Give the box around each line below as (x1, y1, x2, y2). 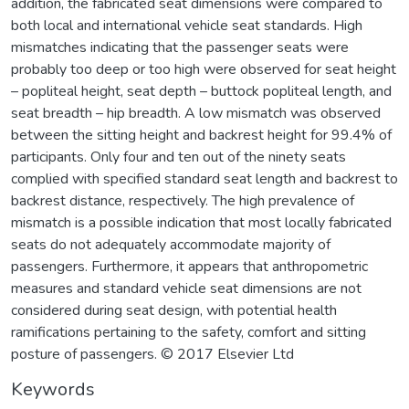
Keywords (11, 376, 95, 402)
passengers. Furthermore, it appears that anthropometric (11, 256, 368, 277)
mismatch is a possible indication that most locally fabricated (11, 212, 392, 233)
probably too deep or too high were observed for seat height (11, 58, 396, 79)
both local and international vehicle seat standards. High (11, 15, 362, 36)
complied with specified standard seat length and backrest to (11, 168, 398, 189)
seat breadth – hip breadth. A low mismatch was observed (11, 102, 381, 123)
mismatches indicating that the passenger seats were (11, 37, 349, 58)
